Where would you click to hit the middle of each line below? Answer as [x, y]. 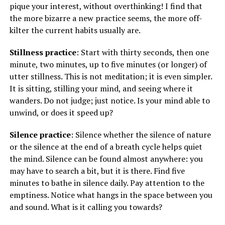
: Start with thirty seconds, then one [142, 52]
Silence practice [40, 134]
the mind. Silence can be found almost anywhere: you [106, 158]
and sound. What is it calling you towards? [86, 207]
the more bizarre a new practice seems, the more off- [106, 18]
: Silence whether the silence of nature [141, 134]
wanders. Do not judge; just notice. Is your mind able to [109, 100]
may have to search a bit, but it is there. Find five [97, 171]
